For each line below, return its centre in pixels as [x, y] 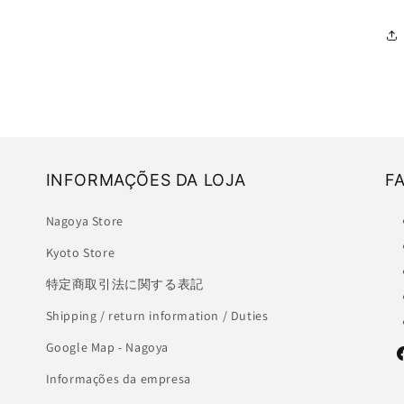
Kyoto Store [80, 253]
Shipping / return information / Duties [157, 316]
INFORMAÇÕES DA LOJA [146, 180]
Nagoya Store [84, 221]
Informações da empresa [118, 379]
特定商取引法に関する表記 [124, 285]
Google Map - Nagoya [107, 348]
